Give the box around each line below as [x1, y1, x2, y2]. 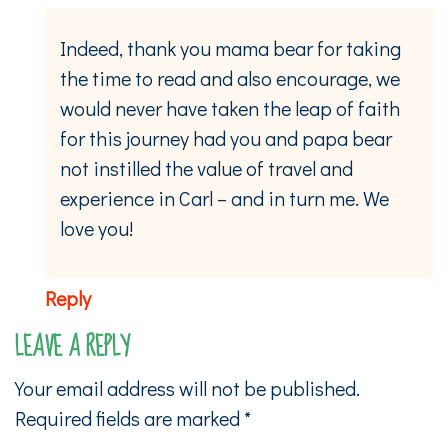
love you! [60, 214, 133, 241]
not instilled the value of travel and [60, 154, 353, 181]
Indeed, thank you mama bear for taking [60, 34, 401, 61]
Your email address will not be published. [15, 374, 360, 401]
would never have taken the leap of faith [60, 94, 400, 121]
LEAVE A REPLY [15, 323, 129, 371]
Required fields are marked [15, 404, 244, 431]
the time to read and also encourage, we [60, 64, 400, 91]
